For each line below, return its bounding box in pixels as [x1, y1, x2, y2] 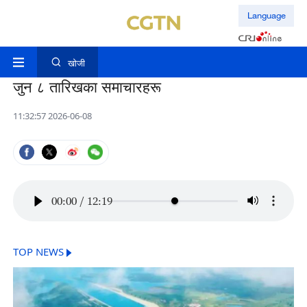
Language [247, 10, 286, 21]
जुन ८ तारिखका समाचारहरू [12, 76, 161, 99]
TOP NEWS [12, 245, 64, 260]
